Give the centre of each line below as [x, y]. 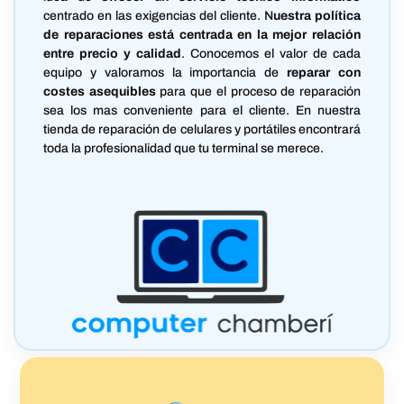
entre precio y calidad [113, 54]
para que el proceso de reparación [258, 92]
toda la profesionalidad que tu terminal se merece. [184, 149]
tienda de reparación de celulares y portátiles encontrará [202, 130]
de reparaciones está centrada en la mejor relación [202, 35]
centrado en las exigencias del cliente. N [158, 16]
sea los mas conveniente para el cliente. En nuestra [202, 111]
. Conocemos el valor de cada [271, 54]
